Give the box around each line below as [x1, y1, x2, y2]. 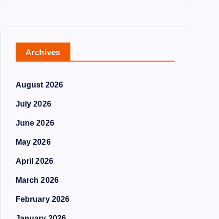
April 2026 [15, 157, 54, 165]
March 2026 [15, 176, 59, 184]
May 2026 [15, 138, 51, 146]
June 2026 [15, 119, 54, 127]
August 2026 [15, 81, 64, 89]
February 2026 [15, 195, 70, 203]
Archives [25, 48, 61, 57]
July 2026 [15, 100, 51, 108]
